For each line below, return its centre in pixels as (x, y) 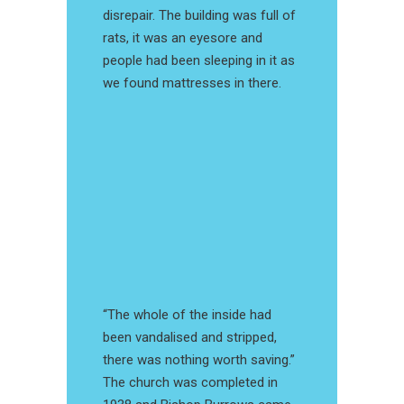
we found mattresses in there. (192, 83)
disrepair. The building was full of (199, 15)
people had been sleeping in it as (199, 60)
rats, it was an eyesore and (183, 38)
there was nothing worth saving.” (199, 360)
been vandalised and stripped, (190, 338)
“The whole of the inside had (187, 315)
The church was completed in (190, 383)
